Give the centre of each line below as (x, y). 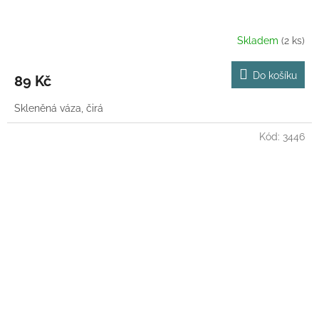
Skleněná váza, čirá (59, 109)
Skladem (259, 40)
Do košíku (275, 76)
